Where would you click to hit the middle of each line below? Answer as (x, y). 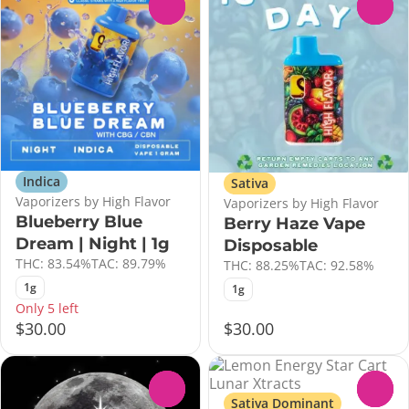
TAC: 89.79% (129, 263)
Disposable (271, 246)
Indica (42, 181)
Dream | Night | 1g (93, 243)
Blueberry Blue (79, 221)
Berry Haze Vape (294, 224)
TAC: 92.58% (337, 266)
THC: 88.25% (262, 266)
